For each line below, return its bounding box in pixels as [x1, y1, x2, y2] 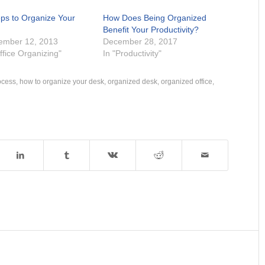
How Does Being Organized [103, 13, 207, 23]
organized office [161, 77, 212, 86]
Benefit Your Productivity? [103, 25, 199, 35]
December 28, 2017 [103, 37, 178, 47]
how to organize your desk [20, 77, 104, 86]
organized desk [108, 77, 157, 86]
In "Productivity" [103, 49, 162, 59]
